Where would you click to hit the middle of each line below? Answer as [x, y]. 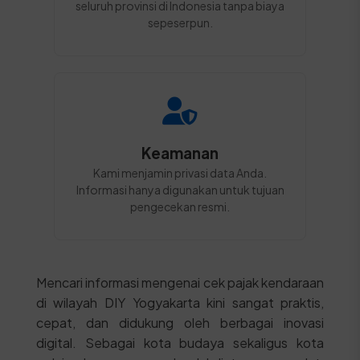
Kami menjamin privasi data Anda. [180, 173]
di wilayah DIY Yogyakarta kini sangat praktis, [180, 303]
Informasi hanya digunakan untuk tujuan [180, 190]
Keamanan [180, 153]
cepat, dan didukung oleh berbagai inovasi [180, 323]
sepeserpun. [180, 22]
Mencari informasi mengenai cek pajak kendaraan [180, 282]
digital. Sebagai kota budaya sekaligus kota [180, 343]
